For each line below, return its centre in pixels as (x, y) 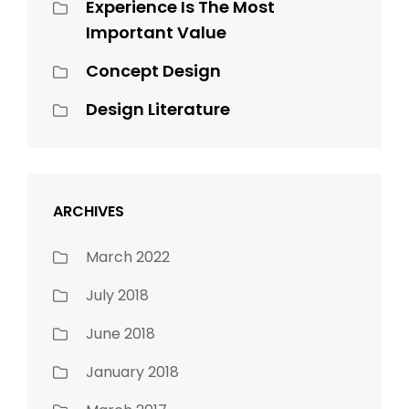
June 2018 (121, 334)
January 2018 (132, 372)
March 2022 (128, 257)
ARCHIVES (89, 212)
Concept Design (153, 71)
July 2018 (117, 296)
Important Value (156, 33)
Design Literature (158, 110)
